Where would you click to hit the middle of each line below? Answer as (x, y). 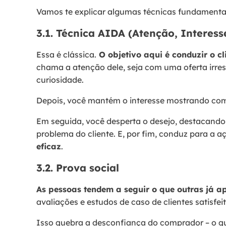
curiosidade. (61, 79)
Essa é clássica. (66, 54)
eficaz (49, 146)
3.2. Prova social (78, 167)
